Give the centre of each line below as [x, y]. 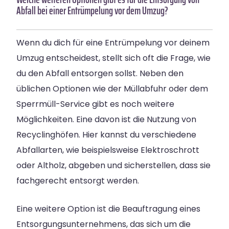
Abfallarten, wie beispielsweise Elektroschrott [108, 150]
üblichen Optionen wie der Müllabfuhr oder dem [112, 89]
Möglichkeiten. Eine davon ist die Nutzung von [106, 120]
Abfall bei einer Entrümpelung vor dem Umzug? [92, 11]
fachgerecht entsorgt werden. [78, 181]
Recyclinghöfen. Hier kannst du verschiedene [106, 135]
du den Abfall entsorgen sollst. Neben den [100, 74]
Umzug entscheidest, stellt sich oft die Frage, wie [113, 58]
